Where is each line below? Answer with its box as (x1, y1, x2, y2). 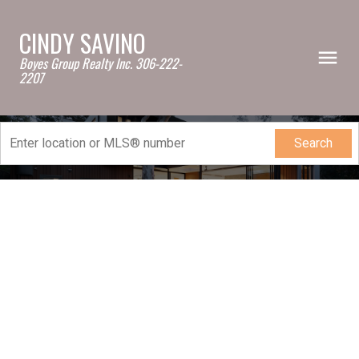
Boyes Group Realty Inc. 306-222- (19, 53, 182, 73)
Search (294, 135, 333, 151)
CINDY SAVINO (19, 25, 146, 61)
